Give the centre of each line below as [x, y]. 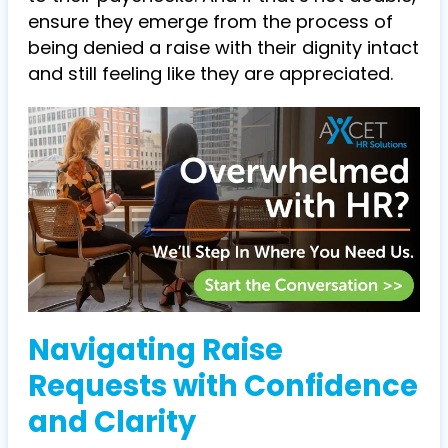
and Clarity [112, 421]
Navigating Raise [155, 349]
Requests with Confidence [223, 385]
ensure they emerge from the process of [210, 21]
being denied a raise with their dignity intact [223, 47]
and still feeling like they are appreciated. [210, 73]
